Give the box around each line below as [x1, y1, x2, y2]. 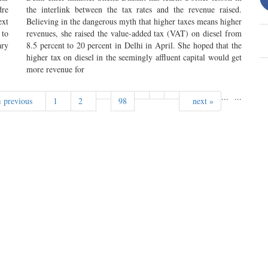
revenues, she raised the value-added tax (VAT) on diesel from [26, 28, 242, 39]
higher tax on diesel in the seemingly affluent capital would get [26, 51, 242, 63]
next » [187, 95, 214, 106]
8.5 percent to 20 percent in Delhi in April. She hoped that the [26, 39, 242, 51]
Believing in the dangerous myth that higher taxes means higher [26, 16, 242, 27]
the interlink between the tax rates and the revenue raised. [26, 4, 242, 15]
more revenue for [26, 63, 84, 75]
